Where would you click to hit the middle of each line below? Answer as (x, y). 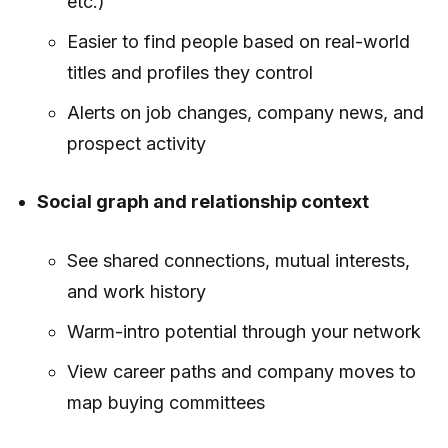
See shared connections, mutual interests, (238, 260)
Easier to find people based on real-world (238, 41)
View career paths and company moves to (241, 371)
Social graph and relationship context (203, 201)
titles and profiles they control (189, 72)
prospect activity (136, 143)
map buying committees (165, 402)
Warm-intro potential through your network (243, 331)
